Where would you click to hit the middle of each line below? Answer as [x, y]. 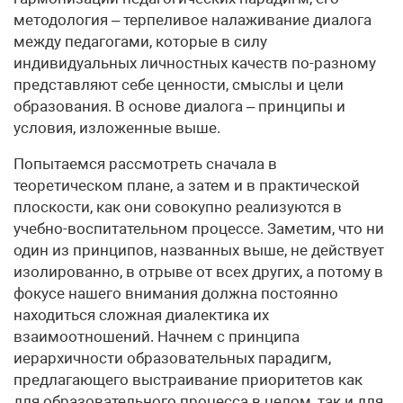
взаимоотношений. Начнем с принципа [157, 336]
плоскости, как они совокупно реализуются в [178, 207]
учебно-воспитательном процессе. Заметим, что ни [199, 228]
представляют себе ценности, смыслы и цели [179, 85]
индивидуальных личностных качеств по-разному [195, 63]
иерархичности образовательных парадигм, [172, 358]
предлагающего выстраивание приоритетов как [188, 380]
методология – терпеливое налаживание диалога [193, 20]
